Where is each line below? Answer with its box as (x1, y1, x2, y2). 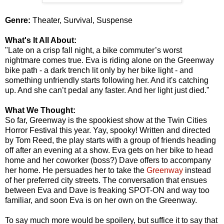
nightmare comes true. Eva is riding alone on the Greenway (5, 55, 214, 64)
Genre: (5, 15, 32, 24)
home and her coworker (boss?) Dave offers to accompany (5, 155, 211, 164)
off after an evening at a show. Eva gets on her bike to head (5, 145, 213, 154)
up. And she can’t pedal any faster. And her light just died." (5, 85, 209, 94)
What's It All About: (5, 35, 76, 44)
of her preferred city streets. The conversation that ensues (5, 175, 207, 184)
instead (183, 165, 211, 174)
